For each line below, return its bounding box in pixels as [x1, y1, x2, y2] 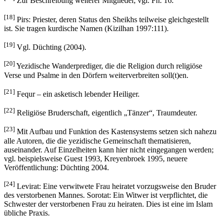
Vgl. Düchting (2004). [15, 43, 86, 52]
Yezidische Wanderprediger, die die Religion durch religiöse [15, 62, 202, 71]
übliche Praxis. [4, 209, 50, 218]
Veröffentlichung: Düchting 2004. [4, 163, 109, 172]
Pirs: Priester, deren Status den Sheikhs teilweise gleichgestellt [15, 15, 209, 24]
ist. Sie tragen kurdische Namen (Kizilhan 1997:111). [4, 24, 169, 33]
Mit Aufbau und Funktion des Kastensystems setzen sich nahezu [15, 127, 217, 136]
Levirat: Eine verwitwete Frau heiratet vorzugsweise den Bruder [15, 182, 216, 191]
